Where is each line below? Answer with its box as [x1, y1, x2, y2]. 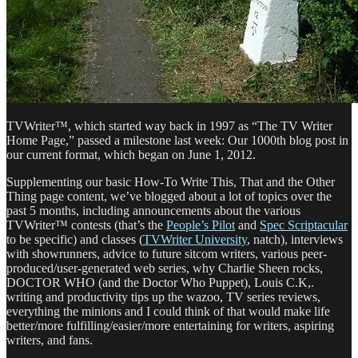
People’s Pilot [166, 217, 235, 232]
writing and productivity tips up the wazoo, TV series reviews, [6, 289, 320, 304]
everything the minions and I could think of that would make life [6, 304, 330, 318]
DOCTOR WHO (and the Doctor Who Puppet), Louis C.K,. [6, 275, 314, 289]
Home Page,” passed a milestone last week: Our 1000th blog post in [6, 133, 348, 147]
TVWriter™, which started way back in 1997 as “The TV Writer [6, 118, 332, 133]
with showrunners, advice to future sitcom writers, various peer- [6, 246, 327, 261]
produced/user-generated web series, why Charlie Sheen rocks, [6, 261, 323, 275]
